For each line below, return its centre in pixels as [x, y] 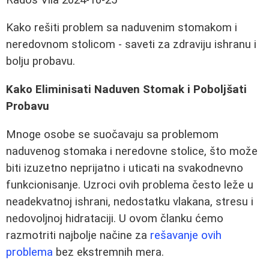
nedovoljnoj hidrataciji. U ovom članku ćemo [115, 218]
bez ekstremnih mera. [108, 252]
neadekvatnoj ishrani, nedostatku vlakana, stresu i [130, 201]
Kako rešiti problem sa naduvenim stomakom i [122, 28]
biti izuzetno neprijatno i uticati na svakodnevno [125, 168]
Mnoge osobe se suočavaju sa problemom [112, 134]
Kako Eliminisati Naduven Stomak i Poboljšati [126, 90]
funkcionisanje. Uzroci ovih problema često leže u [130, 185]
